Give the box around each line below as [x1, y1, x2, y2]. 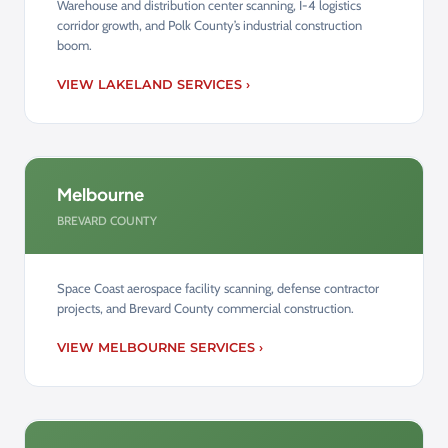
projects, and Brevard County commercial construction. [57, 299, 354, 316]
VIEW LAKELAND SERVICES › [57, 76, 250, 92]
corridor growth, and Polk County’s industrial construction [57, 16, 362, 33]
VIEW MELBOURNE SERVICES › [57, 339, 263, 355]
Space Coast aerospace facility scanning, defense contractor [57, 279, 379, 296]
